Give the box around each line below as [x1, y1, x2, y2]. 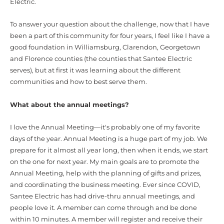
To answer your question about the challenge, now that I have [10, 20, 209, 28]
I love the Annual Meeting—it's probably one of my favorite [10, 123, 200, 131]
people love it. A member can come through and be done [10, 204, 197, 212]
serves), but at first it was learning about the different [10, 66, 180, 74]
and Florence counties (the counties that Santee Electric [10, 55, 192, 63]
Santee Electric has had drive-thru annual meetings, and [10, 192, 195, 200]
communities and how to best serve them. [10, 78, 147, 86]
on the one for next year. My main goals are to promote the [10, 158, 199, 166]
